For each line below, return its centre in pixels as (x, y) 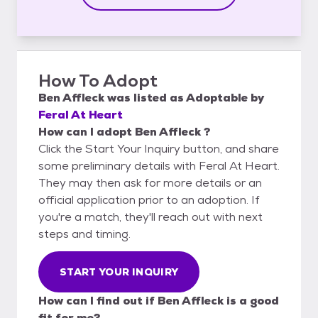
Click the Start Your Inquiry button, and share (159, 148)
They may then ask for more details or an (150, 182)
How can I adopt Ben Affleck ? (124, 131)
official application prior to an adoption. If (149, 199)
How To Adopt (98, 80)
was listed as (147, 97)
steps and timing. (84, 234)
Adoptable (217, 97)
